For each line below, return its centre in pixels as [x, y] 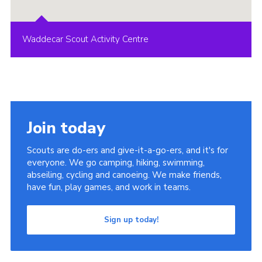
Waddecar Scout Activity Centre [85, 39]
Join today [66, 128]
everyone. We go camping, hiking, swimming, [116, 163]
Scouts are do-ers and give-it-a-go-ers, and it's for [127, 151]
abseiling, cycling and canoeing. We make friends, [124, 175]
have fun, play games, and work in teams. [108, 187]
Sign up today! [131, 220]
